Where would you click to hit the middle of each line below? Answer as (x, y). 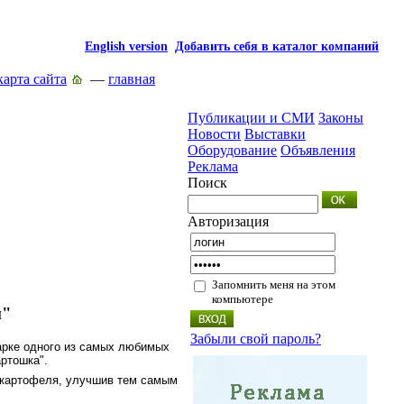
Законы (341, 118)
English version (126, 46)
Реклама (213, 166)
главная (132, 79)
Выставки (275, 134)
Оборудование (232, 150)
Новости (214, 134)
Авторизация (228, 221)
